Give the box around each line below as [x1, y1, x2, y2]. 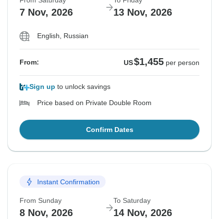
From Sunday [20, 197, 62, 205]
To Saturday [113, 197, 151, 205]
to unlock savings [55, 83, 110, 91]
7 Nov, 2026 [20, 7, 73, 18]
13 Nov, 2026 [113, 7, 172, 18]
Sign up [29, 83, 55, 91]
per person [166, 59, 199, 67]
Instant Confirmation [37, 177, 100, 186]
